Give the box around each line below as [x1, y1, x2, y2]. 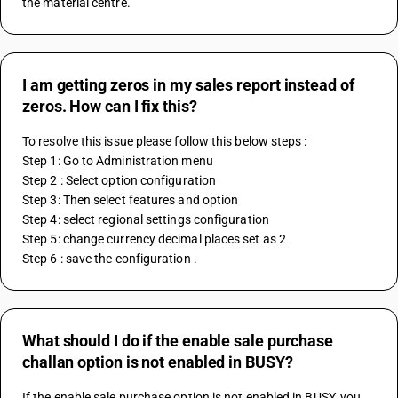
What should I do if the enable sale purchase [22, 331, 334, 350]
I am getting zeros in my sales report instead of [22, 76, 354, 94]
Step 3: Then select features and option [22, 193, 239, 207]
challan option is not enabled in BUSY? [22, 353, 293, 371]
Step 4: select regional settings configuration [22, 212, 269, 227]
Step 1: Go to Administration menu [22, 154, 216, 168]
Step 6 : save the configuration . [22, 251, 197, 266]
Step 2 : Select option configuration [22, 173, 217, 187]
